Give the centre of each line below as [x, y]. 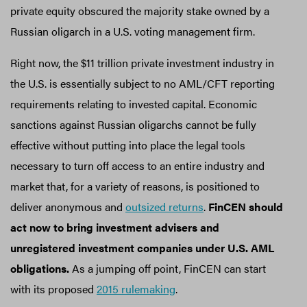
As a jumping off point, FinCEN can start [169, 268]
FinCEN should [246, 206]
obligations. [41, 268]
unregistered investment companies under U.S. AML [142, 247]
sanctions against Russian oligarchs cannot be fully [133, 124]
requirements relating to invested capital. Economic [134, 103]
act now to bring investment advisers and [115, 227]
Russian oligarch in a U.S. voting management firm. [134, 31]
